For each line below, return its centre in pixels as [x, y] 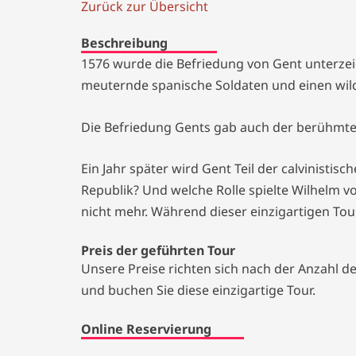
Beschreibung [124, 43]
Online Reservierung [146, 329]
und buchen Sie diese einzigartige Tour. [198, 290]
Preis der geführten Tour [158, 250]
